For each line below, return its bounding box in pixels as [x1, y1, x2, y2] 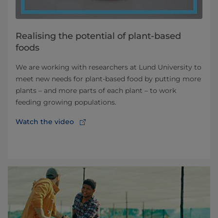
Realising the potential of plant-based [16, 30, 181, 41]
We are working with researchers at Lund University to [16, 62, 201, 72]
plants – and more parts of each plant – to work [16, 86, 176, 95]
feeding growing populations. [16, 97, 116, 107]
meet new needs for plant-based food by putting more [16, 74, 201, 83]
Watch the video [16, 117, 74, 126]
